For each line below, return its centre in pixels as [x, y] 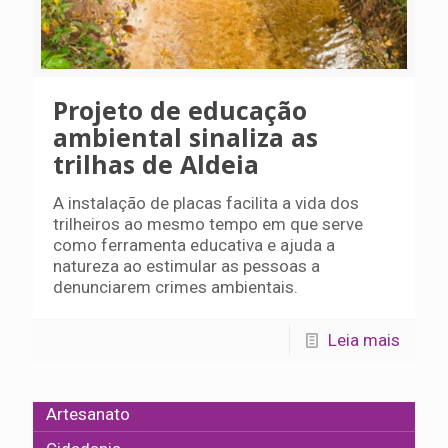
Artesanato [88, 413]
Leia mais [364, 339]
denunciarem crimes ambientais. [175, 286]
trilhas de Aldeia [156, 163]
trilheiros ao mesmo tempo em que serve [208, 223]
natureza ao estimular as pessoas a [186, 265]
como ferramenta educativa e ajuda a [194, 244]
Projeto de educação [180, 109]
